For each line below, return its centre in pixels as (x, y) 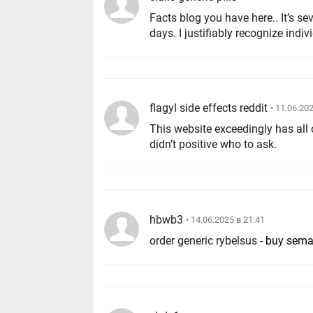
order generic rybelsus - (208, 241)
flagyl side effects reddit (209, 108)
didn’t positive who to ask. (213, 145)
